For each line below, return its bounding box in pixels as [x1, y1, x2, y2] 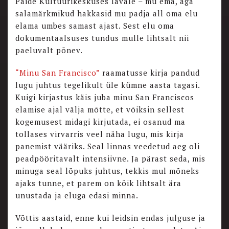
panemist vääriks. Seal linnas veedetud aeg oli [15, 141, 200, 151]
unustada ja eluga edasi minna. [15, 190, 139, 200]
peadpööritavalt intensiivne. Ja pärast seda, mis [15, 153, 205, 164]
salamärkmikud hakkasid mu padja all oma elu [15, 8, 198, 18]
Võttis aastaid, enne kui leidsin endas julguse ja [15, 212, 205, 223]
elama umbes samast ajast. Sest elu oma [15, 20, 174, 31]
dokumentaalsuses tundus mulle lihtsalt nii [15, 32, 189, 43]
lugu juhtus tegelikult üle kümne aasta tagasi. [15, 79, 200, 90]
